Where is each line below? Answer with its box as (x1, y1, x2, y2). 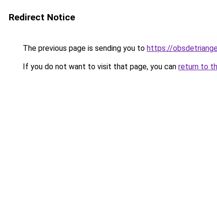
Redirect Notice (9, 12, 75, 23)
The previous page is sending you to (21, 44, 147, 53)
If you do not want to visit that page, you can (21, 62, 178, 71)
